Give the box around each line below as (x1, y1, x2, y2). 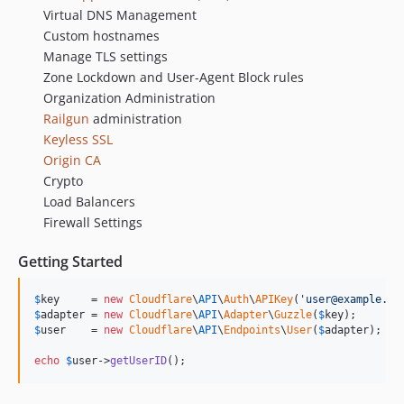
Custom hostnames (43, 27, 160, 44)
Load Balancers (43, 193, 135, 210)
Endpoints (224, 324, 280, 336)
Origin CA (43, 151, 101, 169)
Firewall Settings (43, 214, 142, 231)
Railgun (43, 110, 89, 127)
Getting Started (18, 252, 123, 271)
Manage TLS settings (43, 48, 168, 65)
